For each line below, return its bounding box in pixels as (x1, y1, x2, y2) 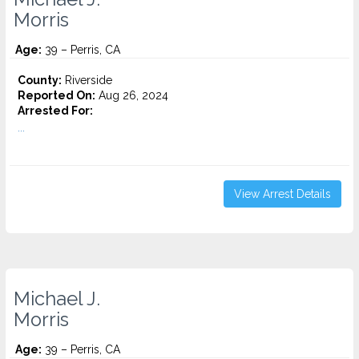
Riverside (62, 74, 112, 87)
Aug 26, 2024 (95, 89, 168, 102)
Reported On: (18, 89, 95, 102)
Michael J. (14, 288, 100, 310)
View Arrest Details (234, 188, 331, 200)
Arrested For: (18, 104, 93, 117)
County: (18, 74, 62, 87)
